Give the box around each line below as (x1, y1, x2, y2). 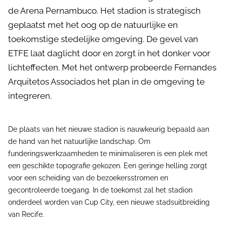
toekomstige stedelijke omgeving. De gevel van (8, 34, 198, 44)
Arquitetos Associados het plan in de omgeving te (8, 77, 205, 87)
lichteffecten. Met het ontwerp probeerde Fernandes (8, 62, 216, 72)
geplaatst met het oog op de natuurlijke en (8, 20, 178, 30)
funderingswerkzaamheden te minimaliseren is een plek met (8, 149, 208, 158)
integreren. (8, 91, 52, 101)
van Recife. (8, 210, 44, 218)
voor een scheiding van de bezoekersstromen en (8, 174, 168, 182)
